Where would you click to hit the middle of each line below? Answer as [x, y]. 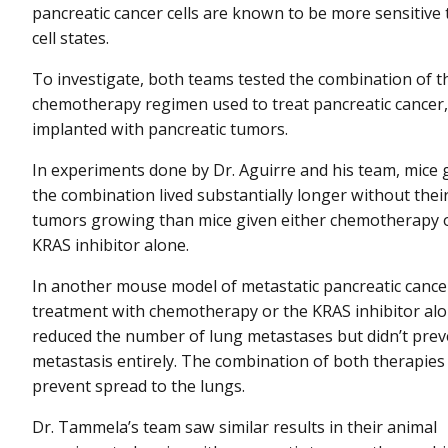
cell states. [70, 37]
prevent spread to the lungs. [138, 386]
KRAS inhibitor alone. [110, 244]
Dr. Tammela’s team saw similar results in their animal [234, 427]
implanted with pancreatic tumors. [162, 128]
